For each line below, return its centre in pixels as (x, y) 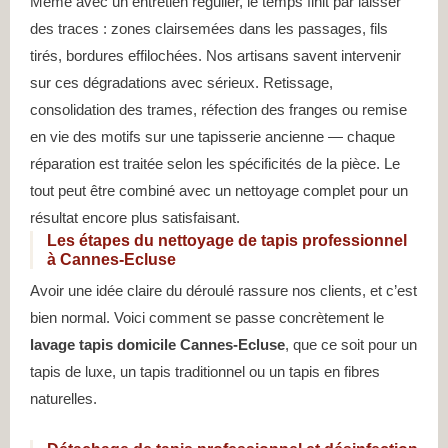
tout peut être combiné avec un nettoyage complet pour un (219, 191)
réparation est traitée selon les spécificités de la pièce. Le (215, 164)
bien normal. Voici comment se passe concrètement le (207, 318)
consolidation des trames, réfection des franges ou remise (218, 110)
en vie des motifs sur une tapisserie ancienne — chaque (212, 137)
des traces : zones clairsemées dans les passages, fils (209, 29)
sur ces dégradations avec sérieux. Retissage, (181, 83)
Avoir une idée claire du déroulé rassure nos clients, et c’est (223, 291)
